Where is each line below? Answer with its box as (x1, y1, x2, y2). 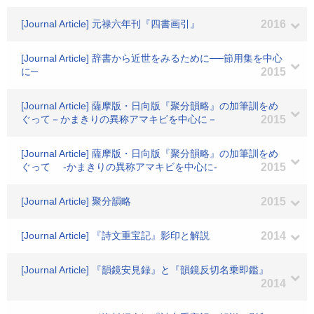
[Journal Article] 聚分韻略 (21, 196, 131, 207)
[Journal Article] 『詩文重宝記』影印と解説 (21, 230, 210, 241)
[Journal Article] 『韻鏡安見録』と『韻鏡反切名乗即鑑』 (21, 264, 268, 275)
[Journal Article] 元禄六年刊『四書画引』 (21, 18, 200, 29)
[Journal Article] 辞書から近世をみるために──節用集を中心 (21, 53, 282, 64)
